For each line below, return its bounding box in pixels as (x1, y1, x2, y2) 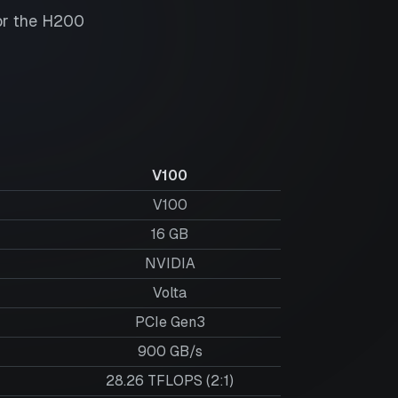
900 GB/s (137, 343, 203, 360)
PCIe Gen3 (134, 314, 205, 330)
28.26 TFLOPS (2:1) (106, 372, 234, 389)
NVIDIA (144, 255, 195, 272)
